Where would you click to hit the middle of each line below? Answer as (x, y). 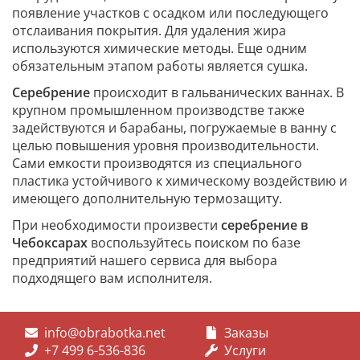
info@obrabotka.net (105, 333)
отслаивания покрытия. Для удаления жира (149, 30)
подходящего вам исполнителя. (112, 278)
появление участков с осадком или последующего (170, 12)
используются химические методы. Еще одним (160, 48)
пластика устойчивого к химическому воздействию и (180, 180)
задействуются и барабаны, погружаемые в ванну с (174, 127)
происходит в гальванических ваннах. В (217, 92)
